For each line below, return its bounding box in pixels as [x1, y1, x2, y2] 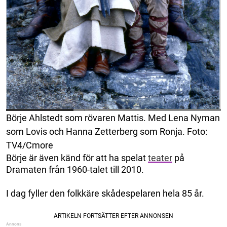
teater [148, 153, 172, 164]
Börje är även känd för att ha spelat [6, 153, 148, 164]
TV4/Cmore [6, 140, 53, 151]
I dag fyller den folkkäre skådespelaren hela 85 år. [6, 188, 204, 199]
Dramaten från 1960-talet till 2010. [6, 164, 144, 175]
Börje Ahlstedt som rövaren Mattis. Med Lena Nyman [6, 112, 220, 124]
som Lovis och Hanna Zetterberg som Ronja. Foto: [6, 126, 207, 137]
